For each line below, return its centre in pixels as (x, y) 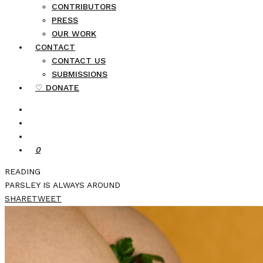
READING (23, 171)
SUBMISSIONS (80, 74)
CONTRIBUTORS (84, 6)
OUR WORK (74, 33)
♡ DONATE (57, 87)
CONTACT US (79, 60)
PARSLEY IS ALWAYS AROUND (63, 185)
